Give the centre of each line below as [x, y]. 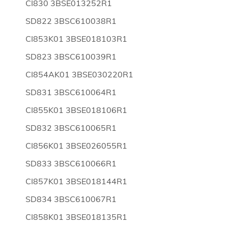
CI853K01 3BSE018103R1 [76, 39]
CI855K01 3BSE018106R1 [76, 110]
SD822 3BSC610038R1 [71, 21]
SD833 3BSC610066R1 [71, 163]
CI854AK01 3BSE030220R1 [79, 74]
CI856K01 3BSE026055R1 [76, 146]
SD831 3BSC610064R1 [71, 92]
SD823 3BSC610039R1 [71, 56]
